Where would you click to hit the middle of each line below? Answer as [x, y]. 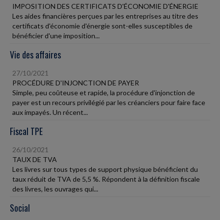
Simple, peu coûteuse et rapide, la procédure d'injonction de [104, 92]
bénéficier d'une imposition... [56, 35]
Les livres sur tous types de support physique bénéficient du [105, 169]
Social [20, 207]
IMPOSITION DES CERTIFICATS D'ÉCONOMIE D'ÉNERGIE [105, 6]
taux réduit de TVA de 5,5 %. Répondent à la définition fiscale [106, 179]
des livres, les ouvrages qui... [55, 189]
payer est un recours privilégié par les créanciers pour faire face [109, 102]
